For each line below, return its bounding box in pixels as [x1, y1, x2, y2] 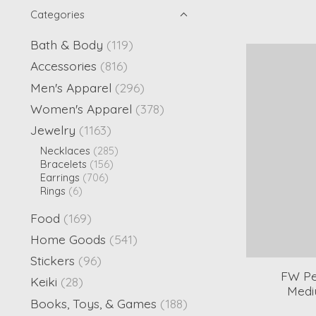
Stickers [30, 253, 75, 269]
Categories [30, 8, 85, 21]
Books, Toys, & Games [30, 295, 157, 311]
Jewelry [30, 122, 75, 138]
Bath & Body [30, 37, 103, 52]
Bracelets [39, 157, 87, 171]
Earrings [39, 171, 80, 185]
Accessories [30, 58, 97, 74]
